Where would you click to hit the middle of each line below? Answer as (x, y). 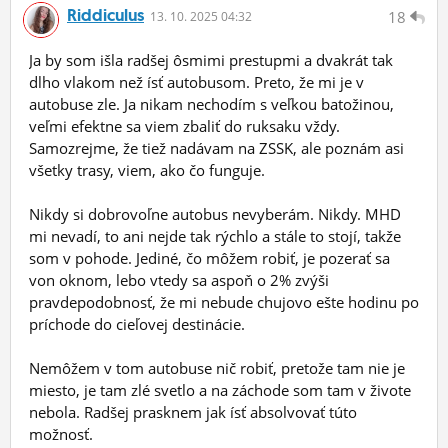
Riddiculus (105, 14)
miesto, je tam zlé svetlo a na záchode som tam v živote (220, 389)
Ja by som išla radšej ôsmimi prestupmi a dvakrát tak (211, 59)
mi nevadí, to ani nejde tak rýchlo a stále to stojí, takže (215, 235)
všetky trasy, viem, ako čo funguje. (147, 169)
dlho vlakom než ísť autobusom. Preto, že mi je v (196, 81)
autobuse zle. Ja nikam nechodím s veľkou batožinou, (211, 103)
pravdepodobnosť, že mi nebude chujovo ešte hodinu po (224, 301)
